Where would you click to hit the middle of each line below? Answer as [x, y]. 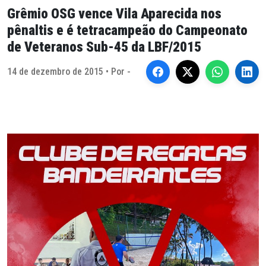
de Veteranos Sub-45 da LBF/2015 [104, 47]
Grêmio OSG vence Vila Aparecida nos [114, 14]
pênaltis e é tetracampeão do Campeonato [127, 30]
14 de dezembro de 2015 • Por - [69, 72]
